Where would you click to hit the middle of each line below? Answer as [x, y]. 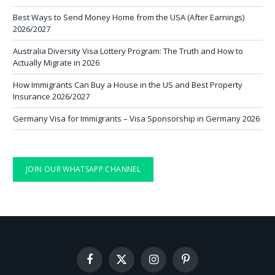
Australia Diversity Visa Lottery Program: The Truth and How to [128, 51]
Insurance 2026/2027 [51, 96]
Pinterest [201, 264]
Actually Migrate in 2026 [56, 62]
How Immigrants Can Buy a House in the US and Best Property [128, 84]
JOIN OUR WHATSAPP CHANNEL [83, 169]
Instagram [171, 264]
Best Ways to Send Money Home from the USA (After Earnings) [129, 17]
